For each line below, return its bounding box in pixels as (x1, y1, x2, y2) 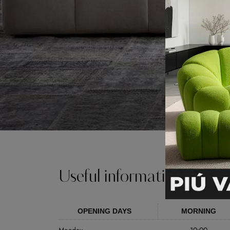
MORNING (181, 207, 216, 216)
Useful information (59, 169, 182, 186)
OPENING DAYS (77, 207, 131, 216)
